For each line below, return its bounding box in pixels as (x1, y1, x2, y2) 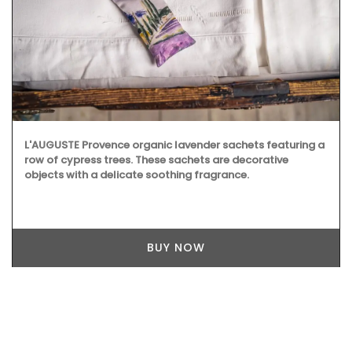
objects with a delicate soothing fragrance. (24, 167, 249, 182)
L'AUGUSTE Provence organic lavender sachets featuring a (24, 137, 324, 152)
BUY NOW (147, 239, 205, 255)
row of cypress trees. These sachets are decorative (24, 152, 288, 167)
